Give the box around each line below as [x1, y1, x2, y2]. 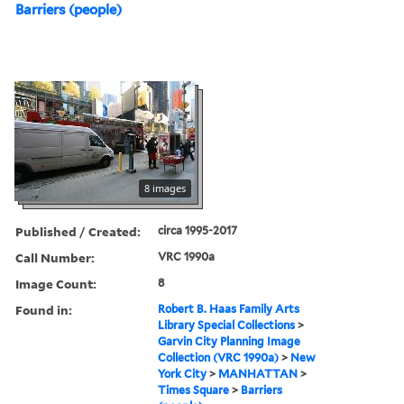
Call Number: [15, 248, 95, 266]
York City [158, 366, 207, 381]
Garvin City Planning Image [158, 334, 301, 348]
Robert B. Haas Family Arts [158, 301, 300, 316]
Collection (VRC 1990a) [158, 350, 280, 364]
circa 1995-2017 [158, 223, 238, 237]
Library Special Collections [158, 317, 296, 332]
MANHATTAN [218, 366, 298, 381]
